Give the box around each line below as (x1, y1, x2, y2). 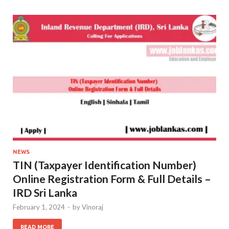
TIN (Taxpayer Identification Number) (13, 158, 196, 172)
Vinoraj (82, 203, 103, 212)
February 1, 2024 (13, 203, 65, 212)
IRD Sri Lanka (13, 186, 77, 199)
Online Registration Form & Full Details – (13, 172, 211, 186)
